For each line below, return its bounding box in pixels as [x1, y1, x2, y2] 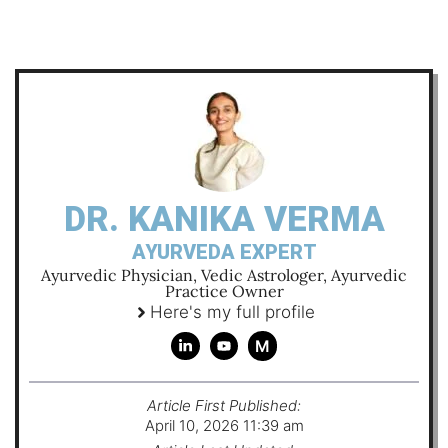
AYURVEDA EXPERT [131, 240, 317, 264]
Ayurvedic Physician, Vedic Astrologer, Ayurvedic [41, 265, 407, 285]
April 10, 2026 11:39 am [144, 416, 304, 435]
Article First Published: [147, 396, 301, 415]
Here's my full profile [150, 302, 315, 322]
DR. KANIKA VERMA [63, 199, 385, 240]
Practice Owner [164, 281, 284, 301]
